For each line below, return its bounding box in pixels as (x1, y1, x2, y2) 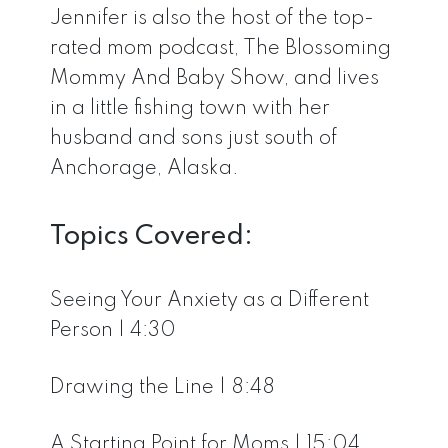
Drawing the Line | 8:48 (50, 378, 275, 399)
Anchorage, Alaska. (50, 159, 239, 180)
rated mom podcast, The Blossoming (50, 39, 391, 60)
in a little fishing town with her (50, 99, 330, 120)
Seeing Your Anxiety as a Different (50, 291, 369, 312)
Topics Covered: (50, 223, 253, 251)
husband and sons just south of (50, 129, 337, 150)
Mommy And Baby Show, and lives (50, 69, 379, 90)
